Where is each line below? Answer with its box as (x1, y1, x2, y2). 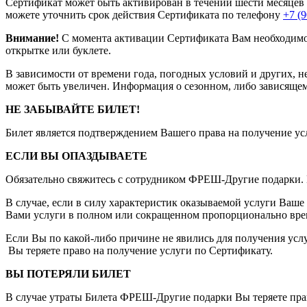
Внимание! (5, 32, 59, 44)
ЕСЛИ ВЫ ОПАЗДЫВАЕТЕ (5, 149, 147, 162)
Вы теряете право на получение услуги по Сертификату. (5, 244, 273, 256)
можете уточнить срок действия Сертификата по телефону (5, 8, 283, 21)
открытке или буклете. (5, 44, 111, 56)
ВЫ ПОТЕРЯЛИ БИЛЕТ (5, 267, 131, 280)
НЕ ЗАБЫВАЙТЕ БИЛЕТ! (5, 103, 140, 115)
